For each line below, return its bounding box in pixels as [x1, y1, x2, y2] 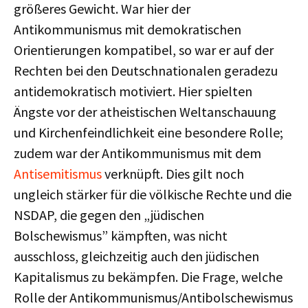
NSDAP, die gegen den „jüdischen [14, 206, 204, 223]
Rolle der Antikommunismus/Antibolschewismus [14, 289, 293, 306]
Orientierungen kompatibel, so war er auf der [14, 41, 274, 58]
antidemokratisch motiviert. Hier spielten [14, 82, 252, 100]
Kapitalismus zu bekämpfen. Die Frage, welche [14, 268, 283, 285]
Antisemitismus [14, 165, 102, 182]
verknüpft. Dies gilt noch [102, 165, 244, 182]
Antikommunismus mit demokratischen [14, 21, 241, 38]
